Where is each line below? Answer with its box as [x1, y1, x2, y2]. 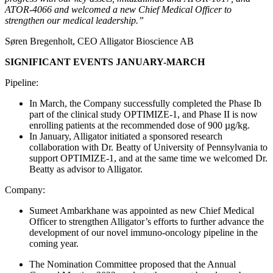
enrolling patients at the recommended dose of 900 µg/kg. [29, 120, 250, 131]
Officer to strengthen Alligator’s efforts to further [29, 216, 218, 227]
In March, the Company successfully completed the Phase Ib [29, 98, 261, 109]
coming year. [29, 238, 79, 249]
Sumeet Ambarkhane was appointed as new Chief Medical [29, 205, 254, 216]
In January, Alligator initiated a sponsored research [29, 131, 222, 142]
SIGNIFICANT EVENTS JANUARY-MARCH [5, 57, 205, 68]
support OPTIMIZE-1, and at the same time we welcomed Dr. [29, 153, 268, 164]
